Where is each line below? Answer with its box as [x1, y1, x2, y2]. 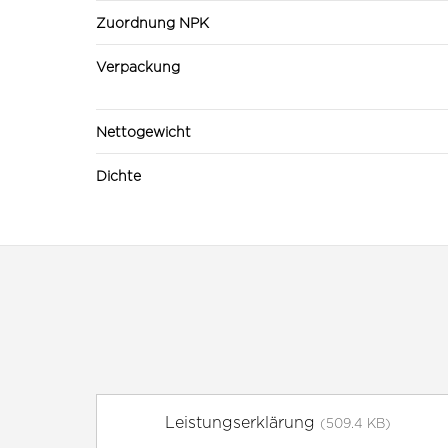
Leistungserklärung [165, 413, 320, 431]
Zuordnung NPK [96, 14, 209, 30]
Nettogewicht [96, 123, 191, 139]
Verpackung [96, 58, 180, 74]
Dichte [96, 167, 141, 183]
